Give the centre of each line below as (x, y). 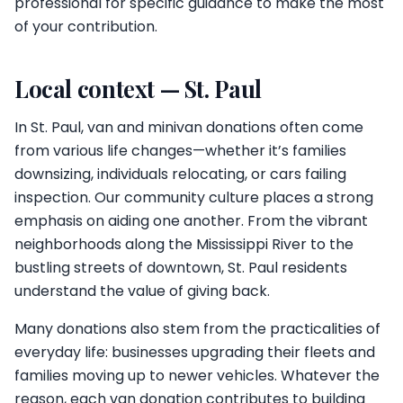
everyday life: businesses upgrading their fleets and (195, 352)
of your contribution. (86, 26)
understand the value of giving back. (142, 291)
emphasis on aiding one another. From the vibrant (191, 220)
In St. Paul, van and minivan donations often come (189, 127)
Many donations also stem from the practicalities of (197, 328)
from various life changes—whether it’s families (180, 150)
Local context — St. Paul (138, 88)
